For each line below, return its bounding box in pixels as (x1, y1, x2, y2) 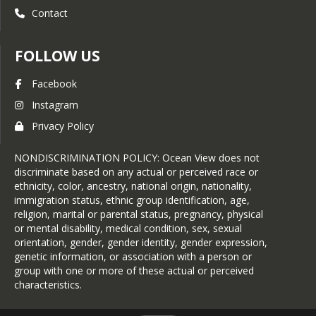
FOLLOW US (15, 46, 100, 66)
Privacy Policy (32, 119, 94, 133)
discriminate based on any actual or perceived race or (14, 165, 258, 178)
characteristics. (14, 278, 82, 291)
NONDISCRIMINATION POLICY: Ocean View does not (14, 151, 260, 164)
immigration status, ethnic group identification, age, (14, 193, 250, 207)
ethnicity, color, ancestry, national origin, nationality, (14, 179, 252, 193)
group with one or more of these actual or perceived (14, 264, 254, 277)
